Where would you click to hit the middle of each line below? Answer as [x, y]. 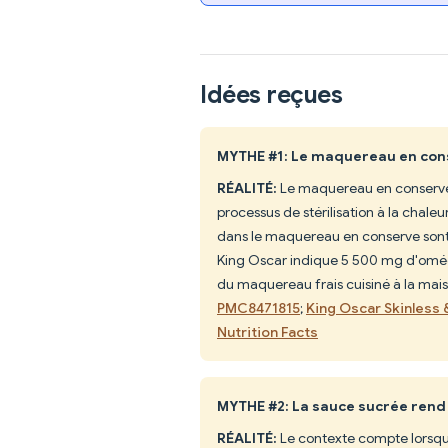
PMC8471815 [258, 307]
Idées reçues [271, 94]
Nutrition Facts [267, 331]
